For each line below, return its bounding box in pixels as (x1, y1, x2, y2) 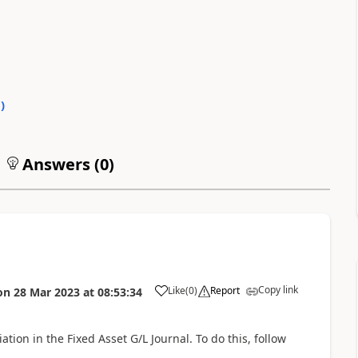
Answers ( (18, 153, 100, 175)
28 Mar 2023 (13, 284, 80, 300)
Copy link (257, 282, 298, 296)
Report (209, 283, 240, 297)
